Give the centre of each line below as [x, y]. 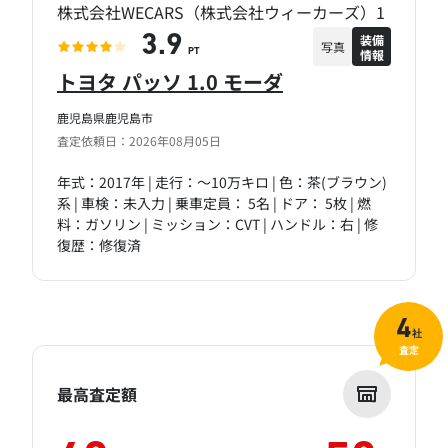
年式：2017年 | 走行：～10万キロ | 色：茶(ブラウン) [222, 182]
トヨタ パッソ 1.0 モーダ [170, 82]
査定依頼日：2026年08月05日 [139, 141]
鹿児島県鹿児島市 [105, 118]
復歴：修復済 [99, 245]
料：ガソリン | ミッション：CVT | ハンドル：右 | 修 [217, 224]
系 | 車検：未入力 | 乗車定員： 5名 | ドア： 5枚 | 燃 [214, 203]
